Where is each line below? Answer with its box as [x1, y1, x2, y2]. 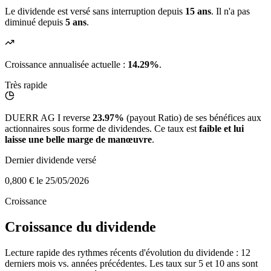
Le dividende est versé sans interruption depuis [5, 6, 185, 17]
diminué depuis [5, 17, 65, 28]
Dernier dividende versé [5, 155, 96, 166]
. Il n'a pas [211, 6, 250, 17]
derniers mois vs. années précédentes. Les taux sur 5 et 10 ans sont [5, 258, 258, 269]
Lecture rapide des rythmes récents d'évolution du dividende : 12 [5, 247, 250, 258]
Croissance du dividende [5, 219, 156, 235]
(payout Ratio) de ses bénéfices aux [124, 113, 261, 123]
